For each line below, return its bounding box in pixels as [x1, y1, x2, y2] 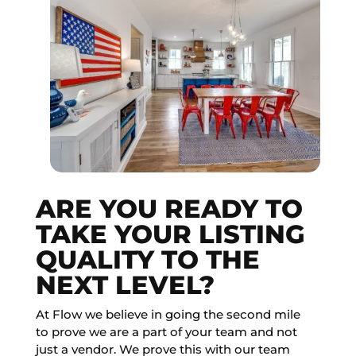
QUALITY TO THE [35, 244, 260, 276]
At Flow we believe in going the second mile [35, 307, 300, 323]
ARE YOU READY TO [35, 193, 303, 225]
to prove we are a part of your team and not [35, 324, 297, 340]
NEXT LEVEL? [35, 269, 215, 301]
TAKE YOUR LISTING [35, 219, 305, 250]
